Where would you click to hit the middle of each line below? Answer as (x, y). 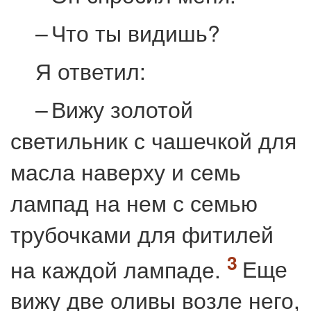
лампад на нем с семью (134, 202)
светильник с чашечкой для (153, 139)
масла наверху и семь (126, 170)
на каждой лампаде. (119, 268)
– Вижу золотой (114, 108)
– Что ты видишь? (128, 32)
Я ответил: (91, 70)
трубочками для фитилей (142, 233)
